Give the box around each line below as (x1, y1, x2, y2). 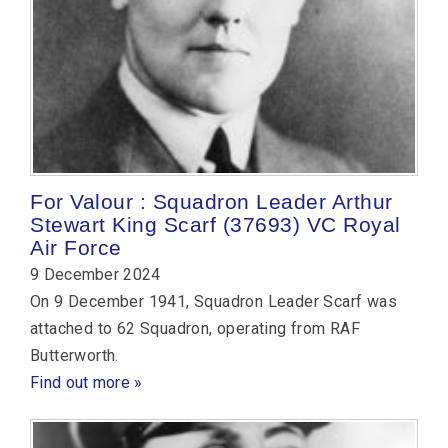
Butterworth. (30, 346, 119, 366)
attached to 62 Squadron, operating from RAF (30, 319, 361, 339)
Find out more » (30, 373, 143, 393)
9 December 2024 (30, 265, 161, 285)
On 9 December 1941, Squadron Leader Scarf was (30, 292, 397, 312)
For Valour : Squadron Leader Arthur (30, 190, 393, 214)
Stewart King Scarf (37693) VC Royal (30, 213, 401, 237)
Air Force (30, 236, 122, 260)
